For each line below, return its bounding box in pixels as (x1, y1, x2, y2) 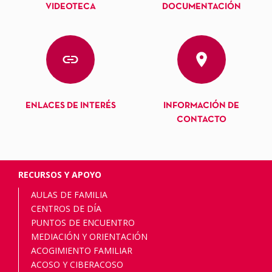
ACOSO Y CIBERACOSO (31, 259, 123, 271)
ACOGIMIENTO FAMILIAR (31, 245, 132, 257)
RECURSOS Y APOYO (18, 169, 101, 181)
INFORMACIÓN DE (163, 101, 240, 110)
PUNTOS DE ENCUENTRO (31, 217, 135, 229)
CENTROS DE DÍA (31, 203, 101, 215)
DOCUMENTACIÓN (161, 2, 241, 12)
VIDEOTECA (45, 2, 96, 12)
